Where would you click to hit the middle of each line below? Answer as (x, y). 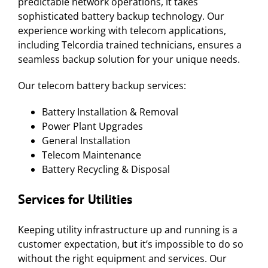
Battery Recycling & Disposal (106, 169)
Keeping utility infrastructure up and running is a (128, 229)
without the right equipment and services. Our (122, 258)
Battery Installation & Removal (110, 112)
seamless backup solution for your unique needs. (129, 59)
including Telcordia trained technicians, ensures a (130, 45)
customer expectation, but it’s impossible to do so (131, 244)
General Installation (86, 140)
